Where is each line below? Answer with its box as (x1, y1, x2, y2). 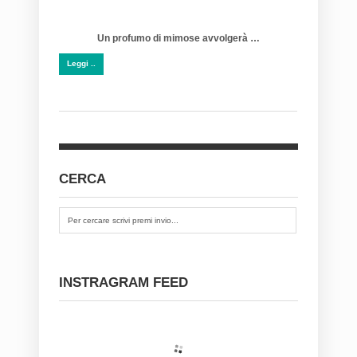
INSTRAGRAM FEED (59, 274, 188, 290)
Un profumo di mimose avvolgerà (96, 32, 248, 44)
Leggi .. (67, 58, 96, 68)
